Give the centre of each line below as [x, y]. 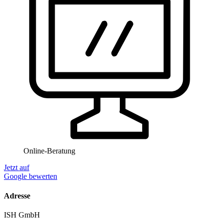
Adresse [17, 196]
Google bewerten [31, 176]
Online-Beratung [49, 151]
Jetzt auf [17, 168]
